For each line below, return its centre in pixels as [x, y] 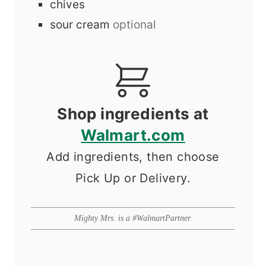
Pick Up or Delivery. [133, 178]
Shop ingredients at [133, 113]
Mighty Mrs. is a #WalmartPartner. [137, 218]
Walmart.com [133, 135]
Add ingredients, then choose [133, 156]
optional [135, 24]
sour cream [80, 24]
